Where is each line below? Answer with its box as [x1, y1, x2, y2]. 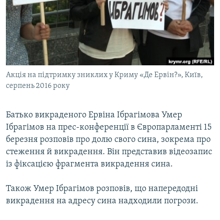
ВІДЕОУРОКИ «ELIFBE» [18, 5, 82, 13]
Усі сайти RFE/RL [17, 103, 81, 112]
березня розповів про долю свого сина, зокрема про [6, 135, 211, 145]
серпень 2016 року [6, 82, 70, 90]
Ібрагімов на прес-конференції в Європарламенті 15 [6, 123, 212, 133]
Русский [9, 13, 40, 22]
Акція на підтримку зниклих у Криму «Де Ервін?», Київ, [6, 71, 203, 80]
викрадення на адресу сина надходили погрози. [6, 196, 198, 206]
